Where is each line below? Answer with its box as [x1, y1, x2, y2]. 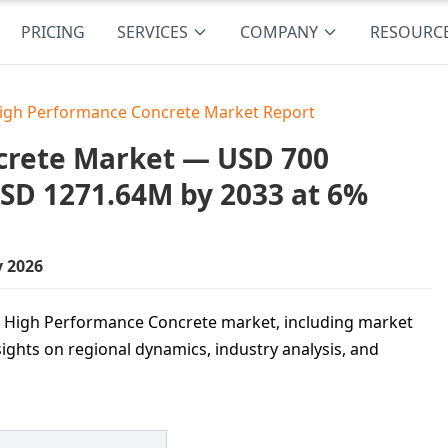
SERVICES [117, 21, 189, 43]
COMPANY [240, 21, 319, 43]
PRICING [21, 21, 86, 43]
